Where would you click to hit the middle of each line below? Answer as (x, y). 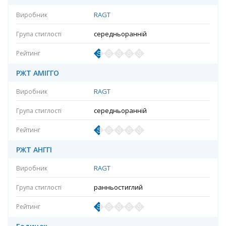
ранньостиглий (118, 187)
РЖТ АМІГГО (38, 73)
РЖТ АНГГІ (34, 149)
